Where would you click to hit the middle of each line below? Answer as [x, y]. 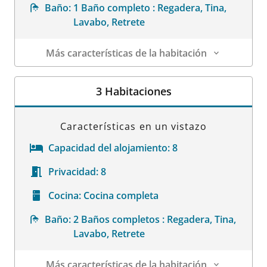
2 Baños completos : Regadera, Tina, [154, 219]
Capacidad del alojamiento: [109, 148]
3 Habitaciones [133, 91]
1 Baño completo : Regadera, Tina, [150, 8]
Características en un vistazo [133, 126]
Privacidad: [73, 172]
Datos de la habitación [65, 73]
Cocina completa [121, 195]
